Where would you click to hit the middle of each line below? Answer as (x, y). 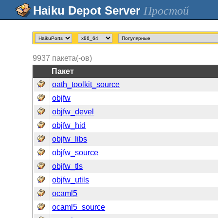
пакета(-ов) (72, 58)
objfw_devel (73, 112)
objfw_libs (70, 139)
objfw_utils (71, 180)
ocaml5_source (79, 207)
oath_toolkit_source (86, 84)
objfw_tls (68, 166)
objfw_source (75, 153)
